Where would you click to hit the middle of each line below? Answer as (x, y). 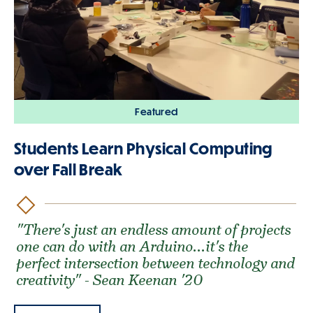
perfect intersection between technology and (156, 263)
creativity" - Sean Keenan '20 (110, 280)
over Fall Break (68, 169)
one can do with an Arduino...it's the (133, 247)
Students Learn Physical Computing (143, 148)
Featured (156, 112)
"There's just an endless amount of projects (154, 230)
